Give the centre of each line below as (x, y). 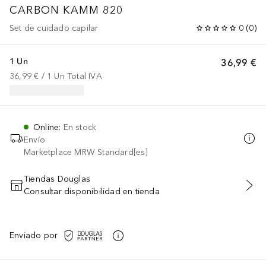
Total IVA (85, 76)
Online (46, 127)
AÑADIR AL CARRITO (133, 191)
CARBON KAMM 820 (66, 10)
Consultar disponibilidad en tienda (92, 191)
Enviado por (34, 236)
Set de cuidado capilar (54, 28)
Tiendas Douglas (57, 179)
